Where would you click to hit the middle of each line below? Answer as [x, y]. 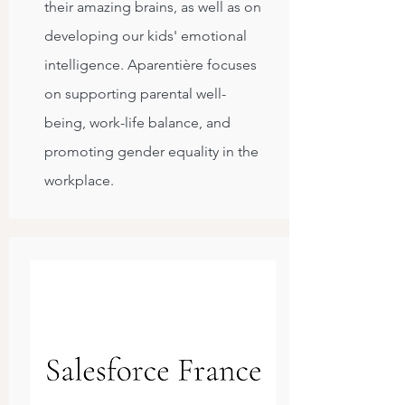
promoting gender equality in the [151, 151]
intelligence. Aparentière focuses [151, 65]
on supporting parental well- [135, 94]
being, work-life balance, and [137, 122]
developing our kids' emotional [146, 36]
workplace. [81, 180]
